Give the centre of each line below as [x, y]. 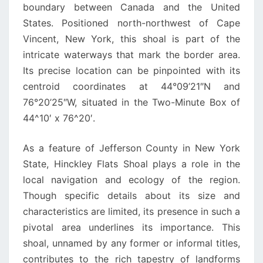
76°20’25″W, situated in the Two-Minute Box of [131, 102]
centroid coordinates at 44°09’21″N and [131, 86]
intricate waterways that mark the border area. [131, 55]
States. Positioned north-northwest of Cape [131, 23]
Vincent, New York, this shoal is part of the [131, 39]
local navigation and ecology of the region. [131, 180]
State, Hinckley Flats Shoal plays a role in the [131, 164]
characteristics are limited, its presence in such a [131, 211]
